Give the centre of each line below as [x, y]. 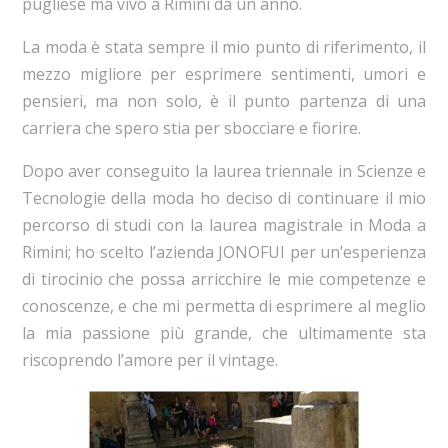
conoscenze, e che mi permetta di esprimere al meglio [224, 305]
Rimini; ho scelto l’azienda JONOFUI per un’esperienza [224, 251]
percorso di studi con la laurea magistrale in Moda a [224, 224]
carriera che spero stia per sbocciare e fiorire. [191, 127]
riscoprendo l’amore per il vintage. [149, 359]
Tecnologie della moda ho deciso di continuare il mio [224, 197]
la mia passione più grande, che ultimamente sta [224, 332]
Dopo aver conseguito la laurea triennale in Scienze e [224, 170]
